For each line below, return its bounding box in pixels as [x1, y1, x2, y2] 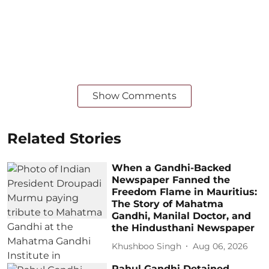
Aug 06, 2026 [193, 240, 249, 252]
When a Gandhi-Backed [112, 162, 232, 174]
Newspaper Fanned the [112, 174, 231, 186]
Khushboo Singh [112, 240, 182, 252]
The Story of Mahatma [112, 198, 224, 210]
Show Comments [92, 90, 177, 102]
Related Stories [7, 130, 121, 148]
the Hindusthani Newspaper [112, 222, 255, 234]
